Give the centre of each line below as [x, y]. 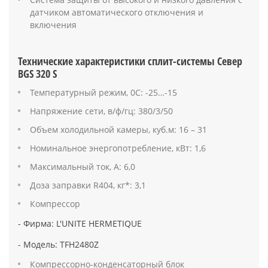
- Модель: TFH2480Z [58, 244]
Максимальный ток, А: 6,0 [83, 166]
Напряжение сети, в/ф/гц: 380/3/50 [101, 111]
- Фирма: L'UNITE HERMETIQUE [80, 223]
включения [53, 25]
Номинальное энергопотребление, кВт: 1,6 [118, 148]
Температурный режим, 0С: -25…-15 [103, 92]
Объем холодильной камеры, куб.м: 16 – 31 [118, 129]
